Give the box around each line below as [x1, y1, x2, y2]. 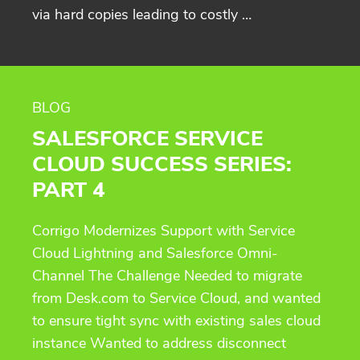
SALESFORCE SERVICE [32, 124, 263, 153]
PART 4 [32, 175, 105, 204]
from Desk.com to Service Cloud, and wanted [32, 288, 321, 308]
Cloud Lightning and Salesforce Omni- [32, 243, 278, 263]
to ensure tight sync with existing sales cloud [32, 310, 321, 330]
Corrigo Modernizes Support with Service [32, 220, 295, 240]
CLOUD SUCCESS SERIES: [32, 149, 292, 178]
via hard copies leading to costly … [32, 4, 252, 24]
